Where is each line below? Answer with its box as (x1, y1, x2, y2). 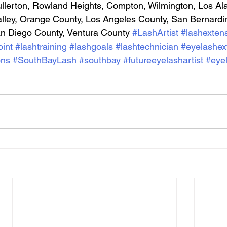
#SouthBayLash (13, 54, 77, 65)
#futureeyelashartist (123, 54, 203, 65)
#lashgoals (69, 41, 113, 52)
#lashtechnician (116, 41, 178, 52)
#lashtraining (15, 41, 67, 52)
